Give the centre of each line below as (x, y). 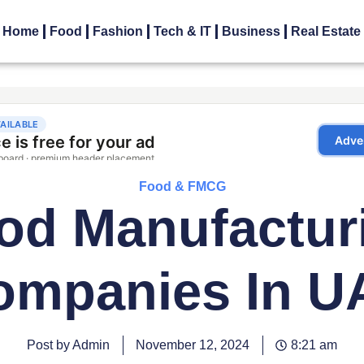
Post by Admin (68, 345)
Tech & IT (183, 32)
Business (251, 32)
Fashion (118, 32)
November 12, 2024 (193, 345)
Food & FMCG (182, 187)
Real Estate (326, 32)
